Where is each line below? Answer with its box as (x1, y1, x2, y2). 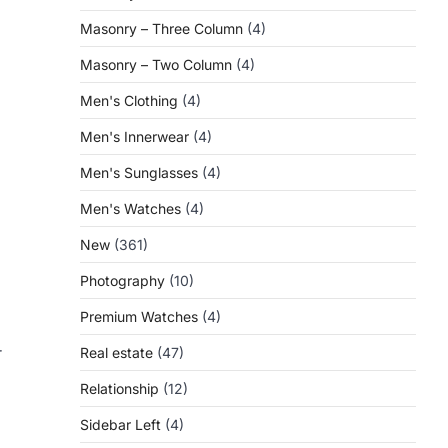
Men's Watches (80, 200, 181, 217)
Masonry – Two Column (80, 56, 232, 73)
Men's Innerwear (80, 128, 189, 145)
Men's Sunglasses (80, 164, 198, 181)
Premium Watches (80, 308, 198, 325)
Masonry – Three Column (80, 20, 243, 37)
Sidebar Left (80, 416, 161, 433)
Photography (80, 272, 165, 289)
